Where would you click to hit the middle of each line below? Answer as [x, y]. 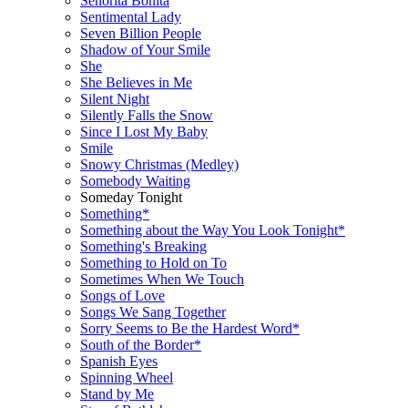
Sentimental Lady [131, 16]
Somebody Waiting [135, 180]
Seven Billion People [141, 33]
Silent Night [115, 98]
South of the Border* [141, 344]
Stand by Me [117, 393]
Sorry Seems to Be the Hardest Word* [190, 328]
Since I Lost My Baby [144, 131]
